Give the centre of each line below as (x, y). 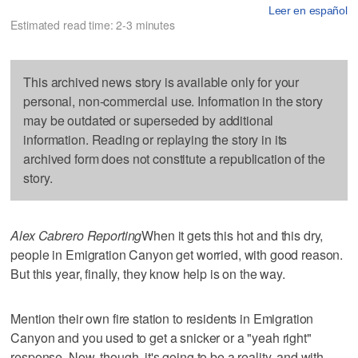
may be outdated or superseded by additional (149, 120)
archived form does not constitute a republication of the (174, 158)
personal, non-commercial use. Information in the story (173, 101)
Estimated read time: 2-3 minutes (93, 24)
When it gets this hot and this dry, (233, 235)
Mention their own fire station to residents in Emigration (162, 318)
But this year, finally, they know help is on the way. (148, 273)
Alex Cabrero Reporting (76, 235)
